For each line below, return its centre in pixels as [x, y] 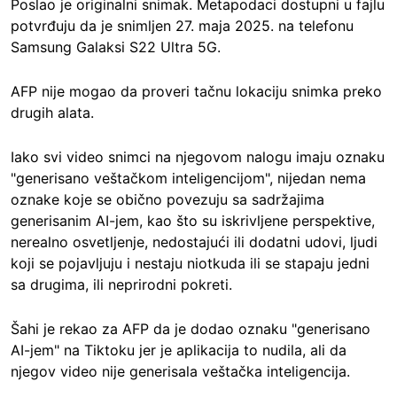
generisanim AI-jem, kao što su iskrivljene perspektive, [193, 221]
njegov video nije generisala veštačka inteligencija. [180, 372]
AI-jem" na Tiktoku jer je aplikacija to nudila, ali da [179, 350]
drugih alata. [52, 113]
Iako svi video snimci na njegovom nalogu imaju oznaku [198, 157]
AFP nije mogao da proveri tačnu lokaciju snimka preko [196, 92]
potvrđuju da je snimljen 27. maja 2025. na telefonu [182, 26]
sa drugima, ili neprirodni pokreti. [121, 285]
